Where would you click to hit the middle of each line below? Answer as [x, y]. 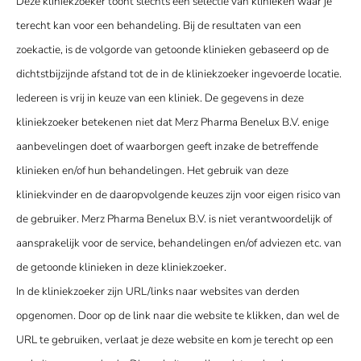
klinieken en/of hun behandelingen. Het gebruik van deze [152, 171]
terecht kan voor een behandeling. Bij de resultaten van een [159, 26]
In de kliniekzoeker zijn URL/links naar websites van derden [158, 292]
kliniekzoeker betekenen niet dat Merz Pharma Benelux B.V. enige [172, 122]
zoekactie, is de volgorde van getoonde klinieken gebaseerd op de [172, 50]
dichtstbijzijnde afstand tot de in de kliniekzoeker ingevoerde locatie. [179, 74]
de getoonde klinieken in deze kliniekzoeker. [121, 268]
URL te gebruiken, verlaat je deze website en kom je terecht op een [175, 340]
